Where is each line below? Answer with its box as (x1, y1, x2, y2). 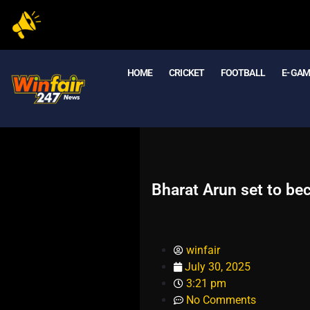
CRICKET (169, 67, 204, 78)
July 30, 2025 (184, 259, 250, 273)
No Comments (185, 293, 256, 307)
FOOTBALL (220, 67, 265, 78)
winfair (185, 243, 220, 257)
